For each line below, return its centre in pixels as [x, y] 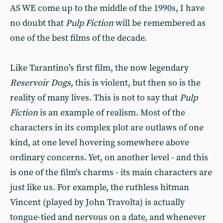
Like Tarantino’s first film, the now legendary [99, 68]
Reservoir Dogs [40, 83]
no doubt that [38, 23]
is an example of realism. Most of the [111, 113]
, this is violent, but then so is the [136, 83]
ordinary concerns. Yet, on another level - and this [109, 158]
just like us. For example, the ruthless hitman [100, 187]
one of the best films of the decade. [78, 38]
